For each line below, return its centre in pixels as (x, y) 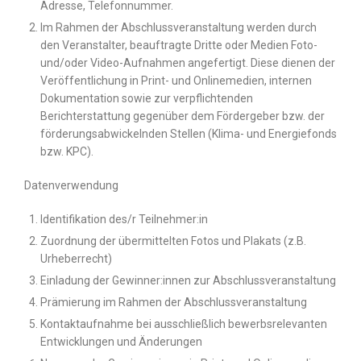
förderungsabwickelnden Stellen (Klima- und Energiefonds (189, 134)
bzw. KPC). (67, 152)
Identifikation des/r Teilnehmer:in (124, 220)
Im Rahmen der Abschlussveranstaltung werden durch (178, 28)
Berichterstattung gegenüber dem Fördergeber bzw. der (183, 116)
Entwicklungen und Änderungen (121, 342)
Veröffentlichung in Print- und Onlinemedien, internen (176, 81)
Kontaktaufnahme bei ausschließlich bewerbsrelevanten (184, 324)
